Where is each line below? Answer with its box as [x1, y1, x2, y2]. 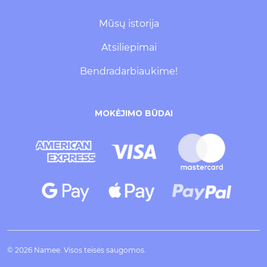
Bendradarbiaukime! [80, 66, 178, 77]
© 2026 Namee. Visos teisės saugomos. [7, 246, 146, 255]
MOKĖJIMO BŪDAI [94, 108, 173, 119]
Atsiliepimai [101, 42, 157, 54]
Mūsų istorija [98, 18, 159, 30]
